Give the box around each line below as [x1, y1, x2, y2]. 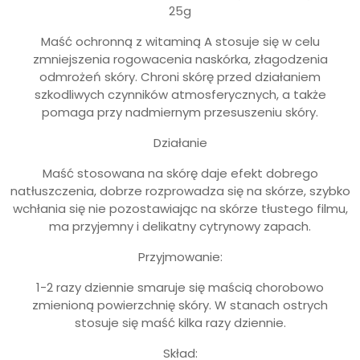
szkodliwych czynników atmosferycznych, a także [34, 86, 326, 104]
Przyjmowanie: [137, 248, 223, 266]
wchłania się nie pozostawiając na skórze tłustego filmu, [12, 200, 348, 218]
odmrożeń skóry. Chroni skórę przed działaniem [39, 68, 321, 86]
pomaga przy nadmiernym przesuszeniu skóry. [42, 104, 318, 121]
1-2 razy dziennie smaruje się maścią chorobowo [36, 279, 324, 297]
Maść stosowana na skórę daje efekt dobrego [42, 165, 318, 182]
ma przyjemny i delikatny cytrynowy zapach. [49, 218, 311, 235]
